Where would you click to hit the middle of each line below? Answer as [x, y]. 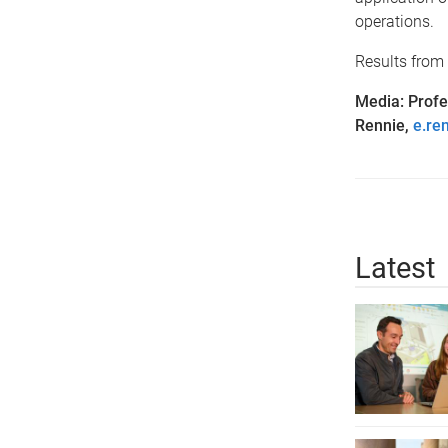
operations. [394, 21]
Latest [394, 267]
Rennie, [383, 125]
